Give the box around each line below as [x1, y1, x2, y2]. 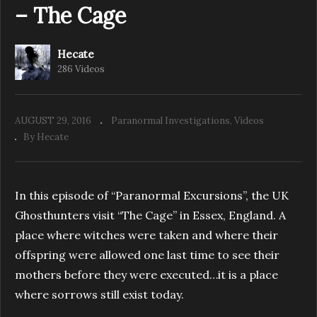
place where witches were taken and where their [15, 227, 278, 242]
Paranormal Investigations [111, 114, 230, 127]
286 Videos [57, 63, 105, 76]
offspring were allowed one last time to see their [15, 247, 279, 262]
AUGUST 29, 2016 [15, 114, 91, 127]
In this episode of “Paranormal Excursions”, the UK [15, 188, 289, 202]
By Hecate [23, 130, 69, 143]
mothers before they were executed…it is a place [15, 267, 278, 282]
